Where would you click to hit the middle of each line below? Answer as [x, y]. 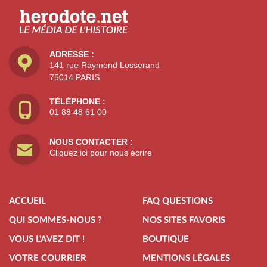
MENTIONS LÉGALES [186, 258]
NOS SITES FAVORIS [184, 220]
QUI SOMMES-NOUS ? [55, 220]
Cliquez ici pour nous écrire [101, 152]
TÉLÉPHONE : [77, 101]
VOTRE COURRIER [48, 258]
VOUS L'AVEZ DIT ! [47, 239]
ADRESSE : [72, 54]
